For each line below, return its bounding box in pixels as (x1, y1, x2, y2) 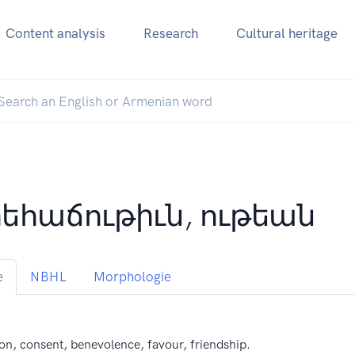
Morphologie (94, 269, 172, 285)
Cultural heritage (235, 25, 338, 42)
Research (143, 25, 198, 42)
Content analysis (5, 25, 105, 42)
